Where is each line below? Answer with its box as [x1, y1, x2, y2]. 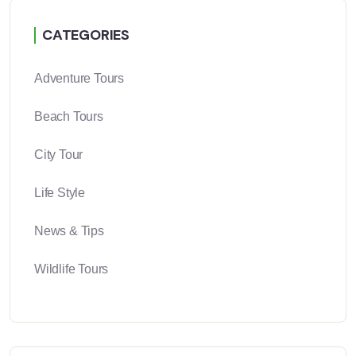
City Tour [34, 148, 83, 162]
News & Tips [34, 224, 104, 238]
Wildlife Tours [34, 262, 109, 277]
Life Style [34, 186, 85, 200]
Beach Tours [34, 110, 103, 124]
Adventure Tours [34, 72, 124, 86]
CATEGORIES [42, 25, 130, 45]
